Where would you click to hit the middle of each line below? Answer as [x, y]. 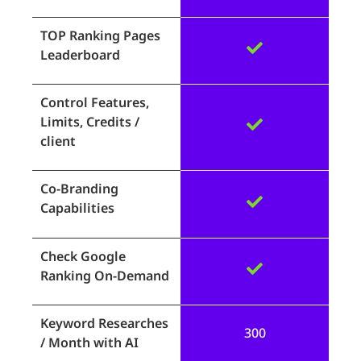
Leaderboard [80, 54]
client [58, 141]
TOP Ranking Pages [100, 35]
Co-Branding [79, 189]
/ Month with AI [89, 343]
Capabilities [77, 208]
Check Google [83, 256]
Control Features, [95, 103]
